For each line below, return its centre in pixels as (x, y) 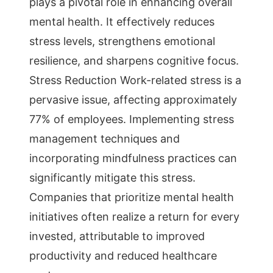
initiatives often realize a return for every (134, 217)
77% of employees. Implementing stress (132, 119)
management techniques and (105, 139)
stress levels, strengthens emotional (122, 41)
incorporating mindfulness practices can (133, 158)
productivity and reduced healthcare (123, 256)
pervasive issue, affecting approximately (133, 100)
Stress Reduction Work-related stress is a (135, 80)
